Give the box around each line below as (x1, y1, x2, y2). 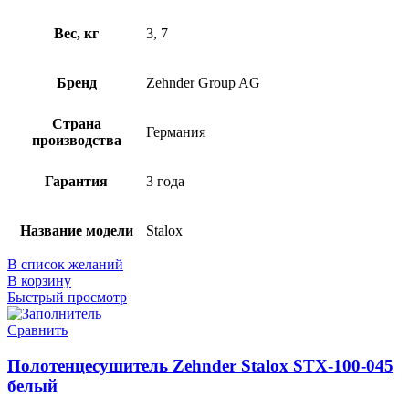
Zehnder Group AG (146, 75, 260, 91)
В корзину (7, 273, 71, 289)
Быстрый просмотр (7, 289, 127, 306)
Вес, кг (54, 26, 99, 42)
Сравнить (7, 322, 68, 339)
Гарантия (45, 173, 108, 190)
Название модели (19, 223, 133, 239)
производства (31, 132, 121, 149)
